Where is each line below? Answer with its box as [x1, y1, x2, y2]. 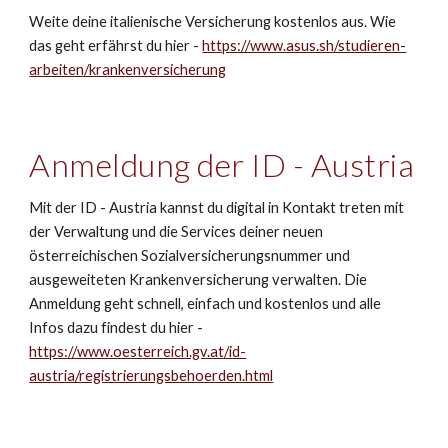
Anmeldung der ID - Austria [29, 145, 415, 184]
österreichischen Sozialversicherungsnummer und [29, 247, 351, 264]
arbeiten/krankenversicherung [29, 61, 227, 78]
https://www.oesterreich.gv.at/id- [29, 343, 247, 360]
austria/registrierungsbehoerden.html [29, 367, 274, 384]
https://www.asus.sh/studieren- [202, 37, 407, 54]
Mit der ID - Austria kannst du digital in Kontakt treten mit [29, 199, 405, 216]
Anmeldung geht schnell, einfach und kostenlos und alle [29, 295, 382, 312]
